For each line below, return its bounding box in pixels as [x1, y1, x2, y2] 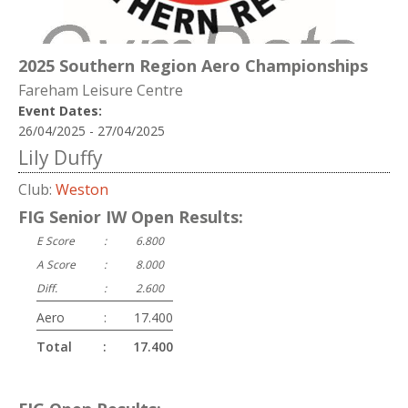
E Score [36, 232, 75, 249]
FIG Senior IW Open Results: [18, 206, 243, 229]
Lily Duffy [18, 144, 103, 170]
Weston [56, 178, 108, 199]
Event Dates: [18, 101, 102, 119]
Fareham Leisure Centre [18, 79, 183, 100]
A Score [36, 256, 76, 272]
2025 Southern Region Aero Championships [18, 55, 368, 77]
